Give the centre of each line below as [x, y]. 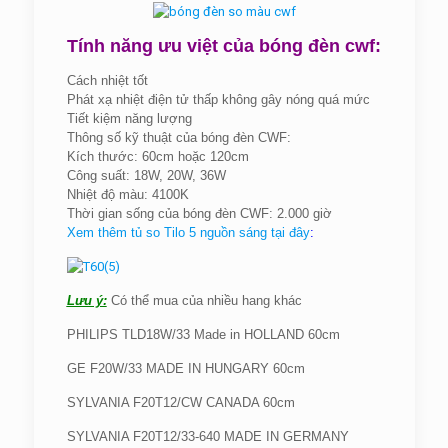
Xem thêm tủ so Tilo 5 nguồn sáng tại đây [188, 232]
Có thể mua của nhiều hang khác [204, 300]
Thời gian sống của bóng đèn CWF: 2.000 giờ [199, 213]
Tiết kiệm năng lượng [129, 118]
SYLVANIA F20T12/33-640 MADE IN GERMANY [207, 436]
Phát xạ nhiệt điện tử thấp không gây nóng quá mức [218, 99]
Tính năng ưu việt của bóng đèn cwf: [223, 46]
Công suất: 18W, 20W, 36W [146, 175]
